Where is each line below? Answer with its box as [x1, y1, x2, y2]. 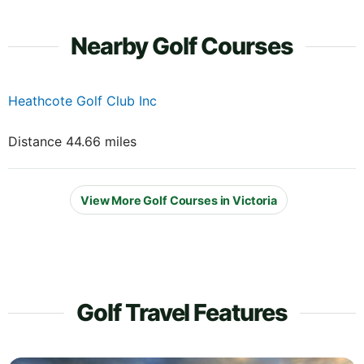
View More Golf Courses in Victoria [80, 193, 278, 207]
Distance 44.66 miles [8, 133, 136, 150]
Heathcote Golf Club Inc [8, 93, 157, 110]
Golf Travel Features [76, 298, 288, 327]
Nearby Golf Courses [71, 32, 293, 61]
